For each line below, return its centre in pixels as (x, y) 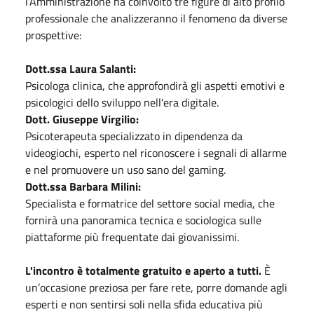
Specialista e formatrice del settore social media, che (150, 203)
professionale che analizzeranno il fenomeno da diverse (156, 18)
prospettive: (53, 35)
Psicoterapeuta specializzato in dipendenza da (134, 136)
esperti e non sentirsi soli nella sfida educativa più (144, 304)
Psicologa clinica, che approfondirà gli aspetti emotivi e (155, 85)
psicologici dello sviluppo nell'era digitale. (122, 102)
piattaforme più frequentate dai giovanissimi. (132, 237)
